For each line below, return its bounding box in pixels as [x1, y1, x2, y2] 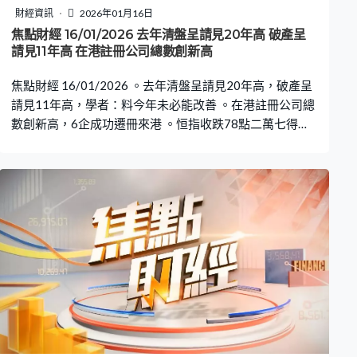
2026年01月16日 [78, 7, 153, 20]
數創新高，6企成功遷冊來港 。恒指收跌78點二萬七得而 [11, 116, 310, 131]
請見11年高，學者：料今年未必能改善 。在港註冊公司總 [11, 97, 315, 112]
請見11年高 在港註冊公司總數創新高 [11, 44, 213, 60]
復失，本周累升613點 [11, 135, 128, 151]
